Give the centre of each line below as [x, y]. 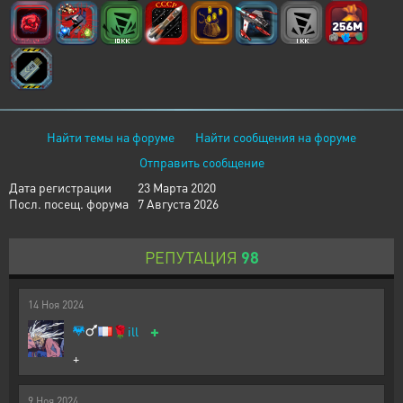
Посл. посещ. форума [69, 203]
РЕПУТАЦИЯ [191, 257]
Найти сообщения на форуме [276, 137]
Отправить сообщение [201, 162]
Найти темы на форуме [111, 137]
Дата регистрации [60, 187]
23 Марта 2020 [177, 187]
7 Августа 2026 [178, 203]
